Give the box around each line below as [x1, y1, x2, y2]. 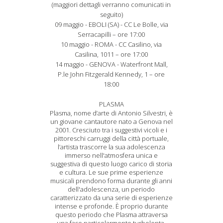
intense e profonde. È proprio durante [54, 202, 168, 211]
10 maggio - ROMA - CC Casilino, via [61, 40, 162, 49]
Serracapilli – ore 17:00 [78, 30, 145, 39]
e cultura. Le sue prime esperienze [59, 168, 164, 177]
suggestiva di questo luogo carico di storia [50, 159, 173, 168]
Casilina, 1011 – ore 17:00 [75, 50, 148, 59]
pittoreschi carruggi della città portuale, [54, 134, 169, 143]
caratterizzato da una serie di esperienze [50, 193, 173, 202]
